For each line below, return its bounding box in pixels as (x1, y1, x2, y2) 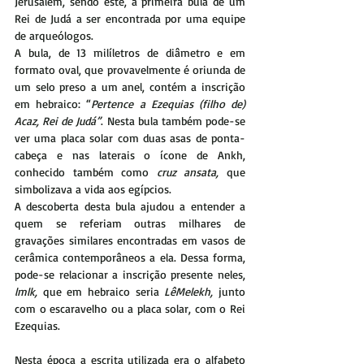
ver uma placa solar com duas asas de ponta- (15, 130, 245, 145)
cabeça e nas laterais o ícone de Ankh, (15, 147, 245, 162)
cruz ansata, (156, 164, 219, 179)
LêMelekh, (164, 284, 214, 298)
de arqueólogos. (15, 28, 93, 42)
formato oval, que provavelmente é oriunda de (15, 62, 245, 76)
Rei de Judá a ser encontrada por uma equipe (15, 11, 245, 25)
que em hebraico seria (42, 284, 165, 298)
